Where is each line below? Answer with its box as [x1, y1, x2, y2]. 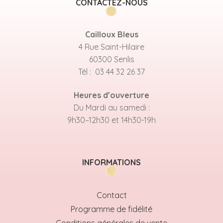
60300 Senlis [89, 54, 134, 64]
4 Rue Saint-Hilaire [79, 41, 144, 52]
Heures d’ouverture [74, 90, 149, 101]
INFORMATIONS [82, 157, 141, 167]
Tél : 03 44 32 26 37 [78, 66, 145, 77]
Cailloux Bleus [85, 29, 138, 39]
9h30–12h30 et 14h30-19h [67, 115, 156, 125]
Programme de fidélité [71, 204, 152, 214]
